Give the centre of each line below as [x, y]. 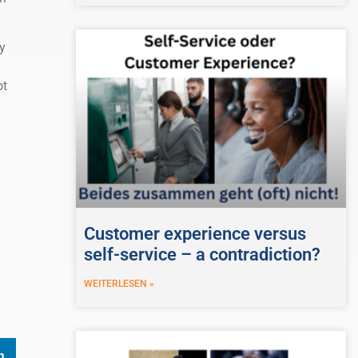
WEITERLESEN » [119, 283]
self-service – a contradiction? [202, 254]
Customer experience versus [195, 233]
